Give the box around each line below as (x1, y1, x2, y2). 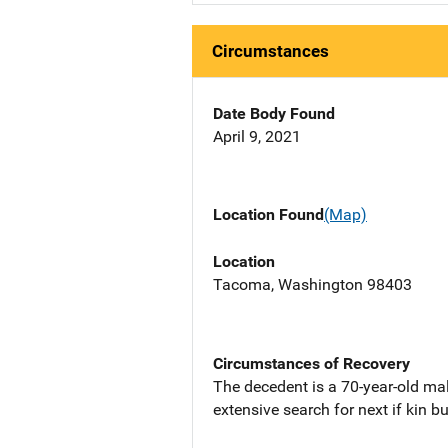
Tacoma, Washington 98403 (213, 274, 412, 294)
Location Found (213, 205, 324, 225)
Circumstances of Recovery (213, 353, 410, 373)
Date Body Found (213, 104, 335, 124)
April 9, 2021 (213, 127, 301, 147)
